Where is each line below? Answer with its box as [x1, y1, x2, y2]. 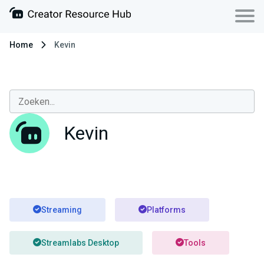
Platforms [147, 205, 186, 214]
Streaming [41, 205, 82, 214]
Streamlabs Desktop [41, 238, 119, 247]
